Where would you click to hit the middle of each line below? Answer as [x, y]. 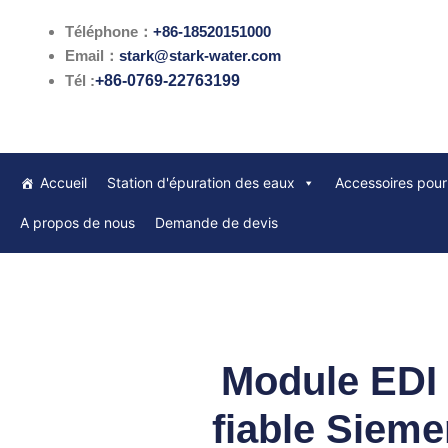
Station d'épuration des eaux [201, 182]
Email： [92, 55]
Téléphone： [109, 31]
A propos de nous [77, 222]
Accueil [63, 182]
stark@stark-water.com [200, 55]
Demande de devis [216, 222]
